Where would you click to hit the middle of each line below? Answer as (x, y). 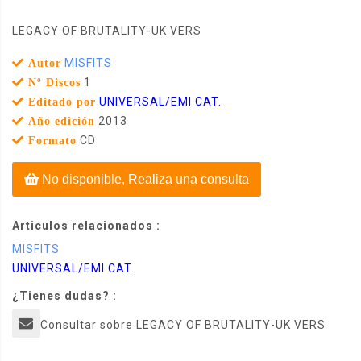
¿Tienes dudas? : (64, 296)
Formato (50, 141)
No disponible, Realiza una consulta (144, 180)
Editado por (60, 102)
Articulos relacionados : (86, 226)
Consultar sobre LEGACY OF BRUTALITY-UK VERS (183, 325)
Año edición (60, 121)
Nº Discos (52, 83)
